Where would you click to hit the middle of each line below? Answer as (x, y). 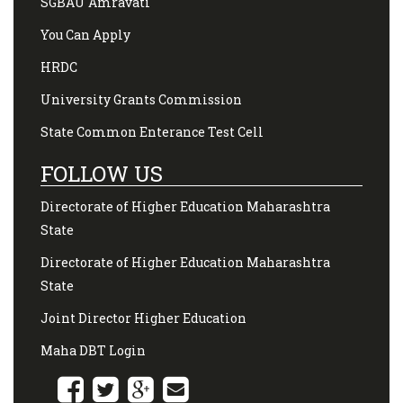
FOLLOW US (102, 173)
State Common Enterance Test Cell (152, 131)
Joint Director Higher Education (143, 318)
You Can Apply (85, 34)
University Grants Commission (141, 99)
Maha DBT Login (93, 350)
